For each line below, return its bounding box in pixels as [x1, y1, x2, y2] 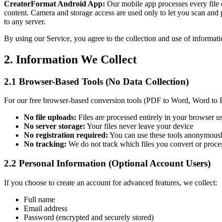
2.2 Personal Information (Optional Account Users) [4, 158, 211, 168]
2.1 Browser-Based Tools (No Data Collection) [4, 76, 189, 87]
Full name [24, 195, 55, 204]
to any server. [4, 17, 46, 26]
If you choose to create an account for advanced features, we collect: [4, 178, 217, 187]
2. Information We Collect [4, 53, 137, 66]
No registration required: [24, 131, 108, 140]
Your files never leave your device [85, 122, 193, 131]
